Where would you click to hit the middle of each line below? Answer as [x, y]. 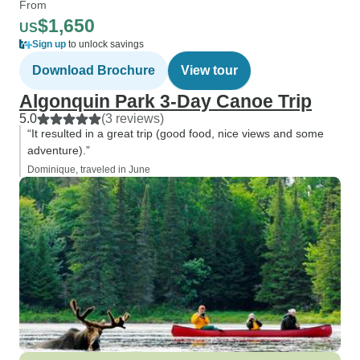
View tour [209, 70]
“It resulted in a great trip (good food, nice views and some [176, 133]
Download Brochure [94, 70]
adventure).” [59, 150]
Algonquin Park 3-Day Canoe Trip [166, 101]
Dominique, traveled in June [89, 170]
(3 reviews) [133, 119]
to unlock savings [105, 44]
